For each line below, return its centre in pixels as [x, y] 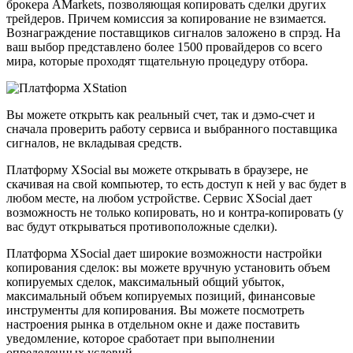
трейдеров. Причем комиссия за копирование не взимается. [166, 19]
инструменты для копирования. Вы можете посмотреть [155, 310]
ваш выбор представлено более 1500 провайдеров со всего [164, 47]
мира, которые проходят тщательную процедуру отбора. [157, 61]
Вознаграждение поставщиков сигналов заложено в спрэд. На [173, 33]
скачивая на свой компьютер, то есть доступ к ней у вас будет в [176, 184]
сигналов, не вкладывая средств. [94, 143]
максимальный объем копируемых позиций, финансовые [161, 296]
